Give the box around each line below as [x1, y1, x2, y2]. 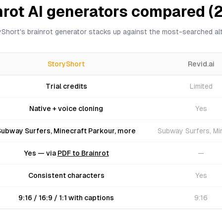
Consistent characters [28, 171, 105, 179]
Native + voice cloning [29, 105, 103, 112]
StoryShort [48, 60, 85, 68]
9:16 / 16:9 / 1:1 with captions [18, 194, 114, 202]
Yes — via [23, 149, 57, 157]
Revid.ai [187, 60, 215, 68]
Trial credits [45, 82, 87, 90]
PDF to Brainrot [57, 149, 109, 157]
